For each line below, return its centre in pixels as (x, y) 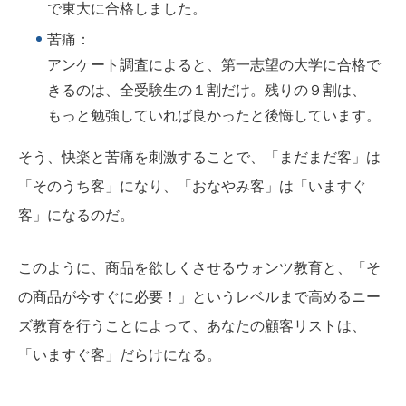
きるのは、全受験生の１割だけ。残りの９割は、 (207, 91)
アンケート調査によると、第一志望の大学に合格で (214, 65)
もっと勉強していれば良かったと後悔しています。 (214, 116)
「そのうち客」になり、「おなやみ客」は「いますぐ (192, 187)
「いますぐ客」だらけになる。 (120, 354)
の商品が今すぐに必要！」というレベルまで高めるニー (199, 296)
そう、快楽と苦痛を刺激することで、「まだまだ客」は (199, 158)
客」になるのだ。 (76, 216)
